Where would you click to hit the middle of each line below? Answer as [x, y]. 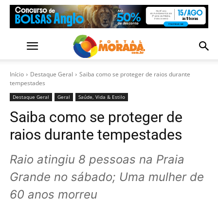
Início [17, 74]
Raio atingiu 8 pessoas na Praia [97, 159]
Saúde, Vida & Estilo [102, 97]
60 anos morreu [54, 194]
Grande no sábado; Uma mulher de [107, 177]
